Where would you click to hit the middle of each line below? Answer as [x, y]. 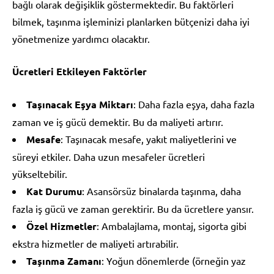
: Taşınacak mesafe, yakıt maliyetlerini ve [149, 139]
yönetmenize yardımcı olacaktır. [81, 38]
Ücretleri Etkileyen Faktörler [80, 71]
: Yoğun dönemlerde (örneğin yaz [174, 260]
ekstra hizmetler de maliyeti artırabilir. [95, 243]
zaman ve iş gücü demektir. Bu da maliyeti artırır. [118, 121]
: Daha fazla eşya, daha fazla [194, 104]
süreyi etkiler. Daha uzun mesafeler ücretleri [109, 156]
